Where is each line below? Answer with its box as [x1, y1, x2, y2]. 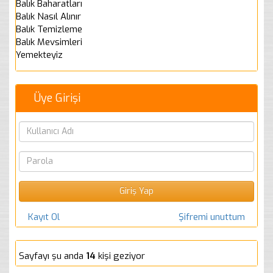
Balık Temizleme [16, 23, 82, 35]
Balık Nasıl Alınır [16, 10, 81, 23]
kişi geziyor [96, 249, 145, 262]
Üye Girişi [34, 90, 80, 105]
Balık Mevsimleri [16, 35, 82, 48]
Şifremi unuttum [179, 210, 245, 223]
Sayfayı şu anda [19, 249, 86, 262]
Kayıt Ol [28, 210, 60, 223]
